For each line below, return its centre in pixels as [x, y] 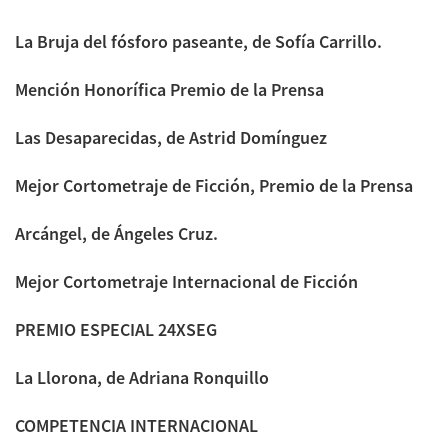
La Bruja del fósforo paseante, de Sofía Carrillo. [198, 41]
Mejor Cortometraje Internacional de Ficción [186, 281]
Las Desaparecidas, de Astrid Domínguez [171, 137]
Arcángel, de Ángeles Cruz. [116, 233]
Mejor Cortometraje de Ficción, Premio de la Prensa [214, 185]
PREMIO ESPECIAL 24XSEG [116, 329]
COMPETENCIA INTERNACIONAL [136, 425]
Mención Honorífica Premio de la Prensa [169, 89]
